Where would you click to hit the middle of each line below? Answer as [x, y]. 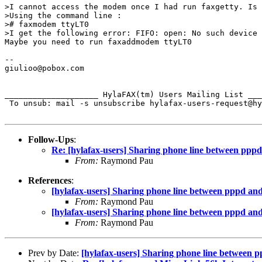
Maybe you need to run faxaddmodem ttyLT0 [98, 42]
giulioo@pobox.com [44, 68]
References [50, 180]
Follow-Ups [51, 139]
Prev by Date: [55, 253]
